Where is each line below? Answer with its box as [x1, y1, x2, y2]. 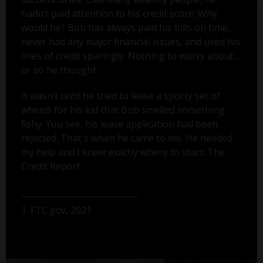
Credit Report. [21, 160, 82, 173]
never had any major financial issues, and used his [21, 35, 240, 49]
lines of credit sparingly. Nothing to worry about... [21, 49, 239, 63]
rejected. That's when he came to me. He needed [21, 131, 232, 145]
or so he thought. [21, 63, 98, 77]
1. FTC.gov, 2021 [21, 204, 92, 217]
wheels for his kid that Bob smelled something [21, 103, 225, 117]
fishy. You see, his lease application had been [21, 117, 218, 131]
